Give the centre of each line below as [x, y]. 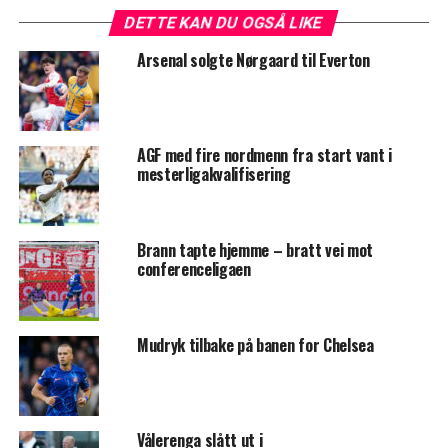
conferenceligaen [193, 269]
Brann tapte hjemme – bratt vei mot [254, 250]
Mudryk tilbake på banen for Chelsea [255, 345]
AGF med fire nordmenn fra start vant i [264, 155]
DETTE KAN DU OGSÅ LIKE [224, 23]
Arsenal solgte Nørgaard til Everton [253, 60]
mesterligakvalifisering [213, 174]
